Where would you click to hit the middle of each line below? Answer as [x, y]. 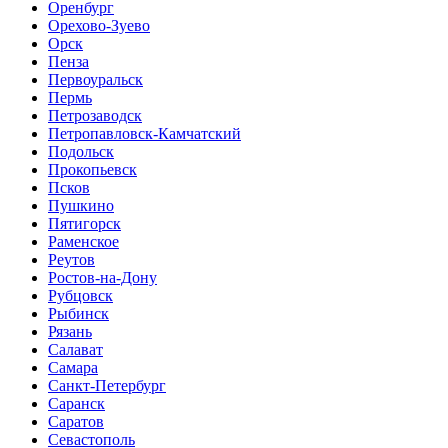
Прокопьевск [92, 169]
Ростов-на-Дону [102, 277]
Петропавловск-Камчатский [144, 133]
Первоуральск [95, 79]
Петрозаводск [95, 115]
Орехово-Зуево [99, 25]
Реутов [71, 259]
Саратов [76, 421]
